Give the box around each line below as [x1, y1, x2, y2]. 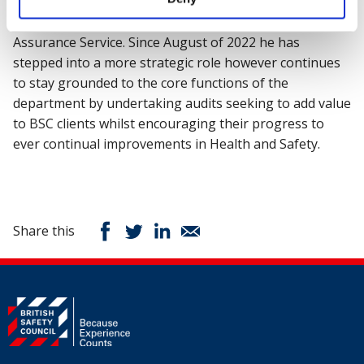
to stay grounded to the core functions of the [13, 73, 288, 92]
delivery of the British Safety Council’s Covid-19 [13, 12, 298, 31]
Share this [13, 221, 75, 240]
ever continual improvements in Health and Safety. [13, 134, 320, 153]
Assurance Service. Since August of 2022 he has [13, 32, 300, 51]
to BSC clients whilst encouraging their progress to [13, 114, 324, 132]
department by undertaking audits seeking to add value [13, 93, 351, 112]
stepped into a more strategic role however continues [13, 53, 340, 71]
